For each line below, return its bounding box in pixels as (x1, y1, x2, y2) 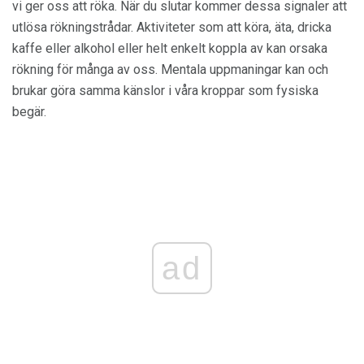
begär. (12, 104, 46, 120)
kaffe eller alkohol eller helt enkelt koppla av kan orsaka (12, 41, 327, 57)
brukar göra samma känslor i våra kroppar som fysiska (12, 83, 318, 99)
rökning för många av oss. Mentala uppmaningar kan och (12, 62, 328, 78)
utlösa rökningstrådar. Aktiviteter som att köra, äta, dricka (12, 19, 331, 36)
